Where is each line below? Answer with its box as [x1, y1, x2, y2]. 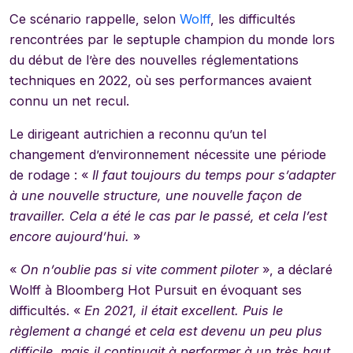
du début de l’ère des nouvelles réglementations [9, 51, 299, 68]
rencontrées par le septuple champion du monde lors [9, 31, 335, 47]
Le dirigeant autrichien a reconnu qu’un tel [9, 125, 266, 142]
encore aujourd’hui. [9, 228, 129, 244]
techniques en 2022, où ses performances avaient [9, 72, 312, 88]
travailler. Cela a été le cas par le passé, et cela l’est [9, 207, 327, 224]
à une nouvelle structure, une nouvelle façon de [9, 187, 302, 203]
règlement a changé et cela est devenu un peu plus [9, 322, 322, 339]
